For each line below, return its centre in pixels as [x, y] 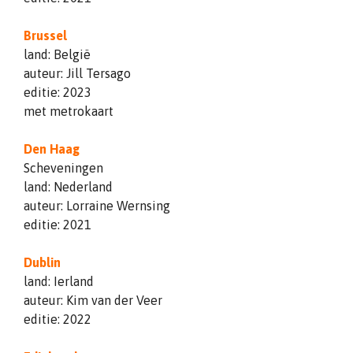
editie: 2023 [58, 92]
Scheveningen [63, 167]
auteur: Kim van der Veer [93, 300]
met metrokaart [69, 111]
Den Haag [52, 149]
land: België [57, 54]
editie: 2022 [58, 319]
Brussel [45, 35]
